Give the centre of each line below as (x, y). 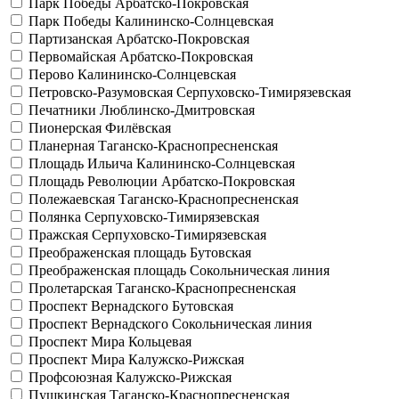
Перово (53, 74)
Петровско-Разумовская (102, 92)
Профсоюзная (72, 377)
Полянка (57, 217)
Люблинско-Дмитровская (177, 110)
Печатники (64, 110)
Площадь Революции (95, 181)
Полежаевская (73, 199)
